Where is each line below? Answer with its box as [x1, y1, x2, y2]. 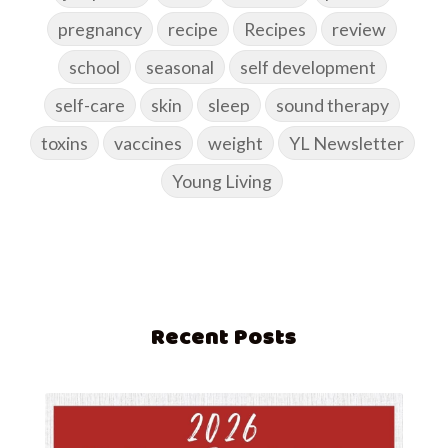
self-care [55, 94, 125, 117]
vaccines [113, 132, 182, 155]
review [332, 18, 386, 41]
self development [239, 56, 376, 79]
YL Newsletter [288, 132, 404, 155]
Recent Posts [151, 320, 297, 354]
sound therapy [276, 94, 389, 117]
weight [207, 132, 263, 155]
